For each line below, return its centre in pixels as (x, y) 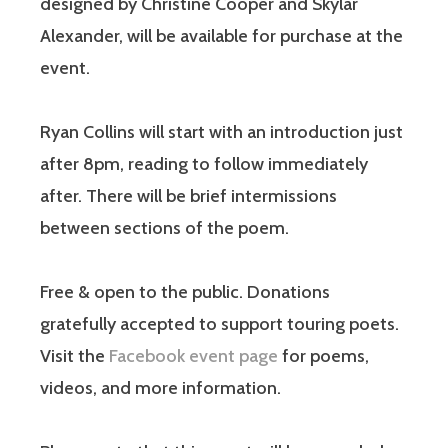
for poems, (323, 356)
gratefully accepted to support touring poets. (219, 324)
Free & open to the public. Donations (185, 292)
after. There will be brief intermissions (188, 196)
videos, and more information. (160, 388)
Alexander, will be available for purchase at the (221, 36)
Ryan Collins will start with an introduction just (221, 132)
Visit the (74, 356)
